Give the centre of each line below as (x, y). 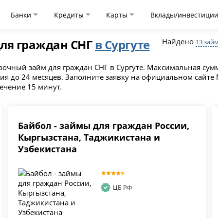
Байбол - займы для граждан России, (104, 126)
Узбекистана (48, 149)
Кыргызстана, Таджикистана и (89, 137)
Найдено (179, 41)
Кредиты (70, 15)
